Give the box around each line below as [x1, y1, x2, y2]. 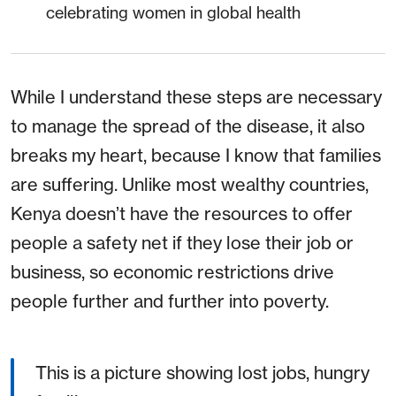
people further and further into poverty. [11, 290, 329, 313]
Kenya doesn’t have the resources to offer [11, 202, 353, 225]
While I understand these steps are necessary [11, 86, 382, 109]
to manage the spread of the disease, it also [11, 115, 365, 138]
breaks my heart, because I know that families [11, 144, 381, 167]
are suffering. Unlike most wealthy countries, [11, 173, 369, 196]
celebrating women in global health [46, 3, 301, 24]
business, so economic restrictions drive [11, 261, 334, 284]
